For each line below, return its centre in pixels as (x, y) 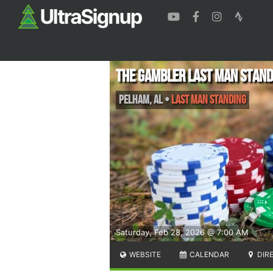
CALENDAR (208, 254)
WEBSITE (144, 254)
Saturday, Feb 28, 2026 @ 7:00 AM (182, 232)
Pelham (134, 100)
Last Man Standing (209, 100)
